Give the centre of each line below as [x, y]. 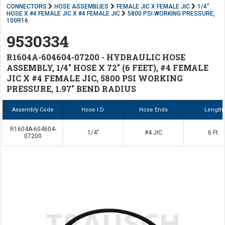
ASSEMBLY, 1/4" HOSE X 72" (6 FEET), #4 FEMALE [107, 68]
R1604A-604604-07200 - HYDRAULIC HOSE [96, 57]
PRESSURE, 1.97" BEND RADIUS [71, 89]
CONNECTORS [27, 7]
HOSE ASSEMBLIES [82, 7]
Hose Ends [153, 110]
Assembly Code [33, 110]
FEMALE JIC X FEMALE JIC [153, 7]
